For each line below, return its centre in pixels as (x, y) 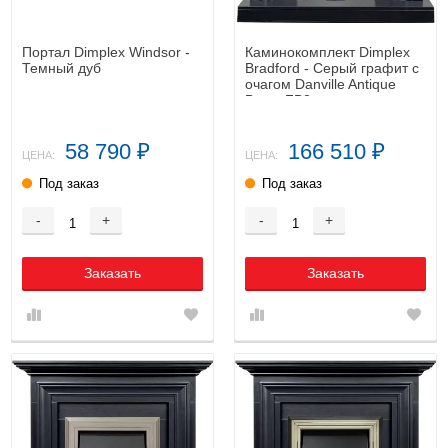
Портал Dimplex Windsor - (106, 51)
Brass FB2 (278, 99)
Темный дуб (61, 67)
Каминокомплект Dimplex (327, 51)
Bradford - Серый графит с (332, 67)
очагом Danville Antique (320, 83)
